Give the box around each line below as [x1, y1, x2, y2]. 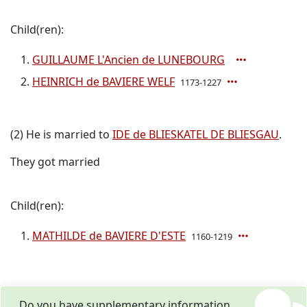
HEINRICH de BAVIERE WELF [32, 74, 175, 89]
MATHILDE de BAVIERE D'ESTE [32, 228, 186, 243]
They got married [10, 154, 100, 169]
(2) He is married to [10, 127, 112, 142]
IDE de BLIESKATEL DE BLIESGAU [112, 127, 279, 142]
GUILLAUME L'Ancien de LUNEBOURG [32, 52, 225, 67]
